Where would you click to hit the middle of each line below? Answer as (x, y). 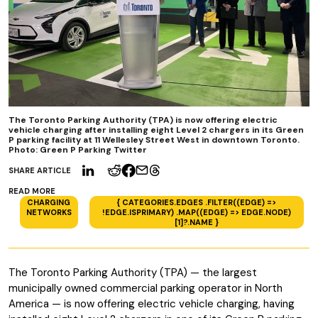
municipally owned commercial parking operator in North (146, 288)
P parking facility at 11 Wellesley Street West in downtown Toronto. (154, 140)
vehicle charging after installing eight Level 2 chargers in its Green (156, 130)
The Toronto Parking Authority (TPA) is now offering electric (143, 120)
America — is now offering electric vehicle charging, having (152, 304)
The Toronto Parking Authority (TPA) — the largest (133, 273)
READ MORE (32, 191)
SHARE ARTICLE (40, 170)
